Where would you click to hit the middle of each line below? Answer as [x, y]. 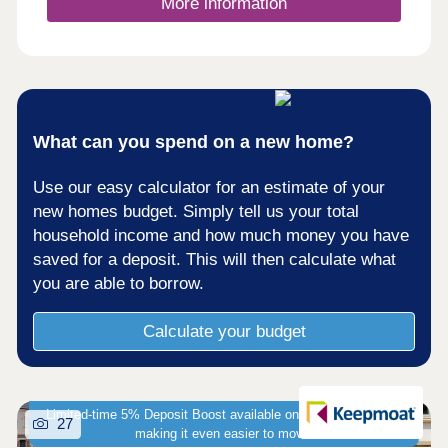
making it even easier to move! [224, 433]
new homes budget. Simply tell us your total [196, 211]
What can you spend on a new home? [194, 141]
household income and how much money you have [221, 235]
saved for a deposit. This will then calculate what [215, 259]
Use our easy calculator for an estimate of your [209, 187]
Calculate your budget [224, 331]
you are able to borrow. [119, 283]
